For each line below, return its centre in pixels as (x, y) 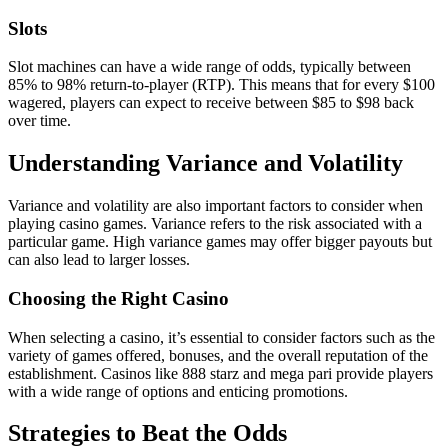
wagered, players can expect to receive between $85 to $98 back (211, 103)
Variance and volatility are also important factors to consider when (215, 206)
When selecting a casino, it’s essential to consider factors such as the (221, 337)
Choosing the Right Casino (118, 298)
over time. (39, 121)
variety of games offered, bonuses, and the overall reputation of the (218, 355)
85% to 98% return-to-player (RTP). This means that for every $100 (221, 85)
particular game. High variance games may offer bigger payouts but (220, 242)
